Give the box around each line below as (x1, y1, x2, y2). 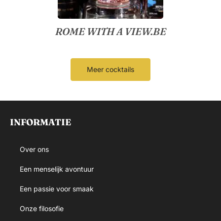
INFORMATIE (10, 116, 71, 128)
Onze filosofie (20, 204, 64, 213)
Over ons (20, 145, 49, 153)
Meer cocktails (87, 65, 134, 74)
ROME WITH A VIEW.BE (55, 25, 166, 37)
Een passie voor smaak (20, 184, 94, 193)
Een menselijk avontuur (20, 164, 94, 173)
